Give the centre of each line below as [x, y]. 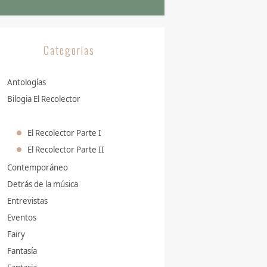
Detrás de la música [43, 184]
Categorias [69, 50]
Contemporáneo [38, 167]
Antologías [27, 82]
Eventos [22, 217]
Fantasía [22, 251]
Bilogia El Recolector [44, 99]
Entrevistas [27, 201]
